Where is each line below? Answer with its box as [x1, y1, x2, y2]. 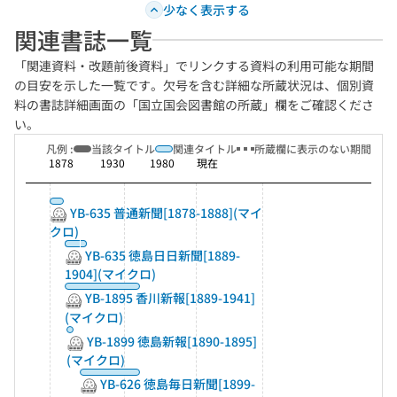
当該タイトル [91, 141, 155, 157]
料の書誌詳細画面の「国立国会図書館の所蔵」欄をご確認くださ [14, 96, 374, 114]
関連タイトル [173, 141, 237, 157]
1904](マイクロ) [65, 265, 157, 284]
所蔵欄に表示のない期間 [254, 141, 371, 157]
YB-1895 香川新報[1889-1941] [82, 289, 256, 307]
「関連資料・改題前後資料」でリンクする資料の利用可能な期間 [14, 57, 374, 75]
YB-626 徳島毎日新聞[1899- [97, 374, 255, 393]
